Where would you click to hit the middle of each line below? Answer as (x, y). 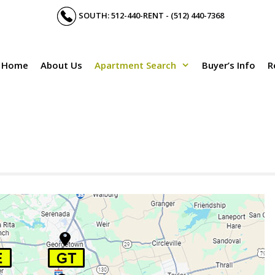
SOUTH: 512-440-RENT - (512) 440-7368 (152, 15)
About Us (61, 65)
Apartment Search (135, 65)
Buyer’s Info (229, 65)
